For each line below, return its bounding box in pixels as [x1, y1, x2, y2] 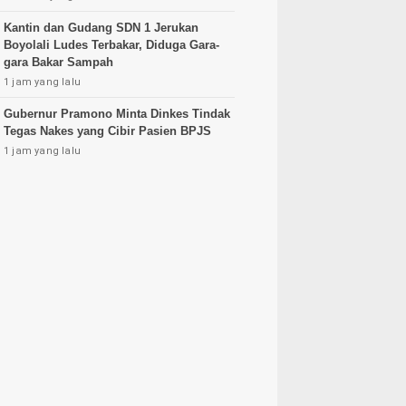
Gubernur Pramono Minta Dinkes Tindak [4, 107, 230, 121]
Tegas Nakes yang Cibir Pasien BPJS [4, 124, 211, 138]
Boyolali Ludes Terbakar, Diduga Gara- [4, 38, 219, 52]
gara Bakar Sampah [4, 55, 113, 69]
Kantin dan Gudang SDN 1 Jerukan [4, 21, 198, 34]
